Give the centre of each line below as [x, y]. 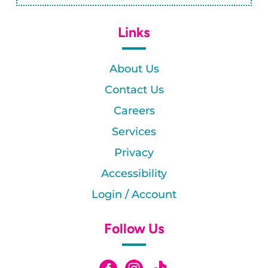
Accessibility [134, 174]
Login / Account [134, 195]
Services [134, 132]
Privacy [134, 153]
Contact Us [134, 90]
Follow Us [134, 229]
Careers [134, 111]
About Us [134, 69]
